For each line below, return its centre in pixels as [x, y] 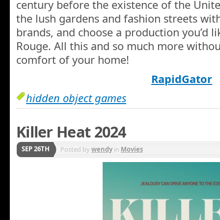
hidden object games [76, 98]
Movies [132, 150]
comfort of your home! [73, 60]
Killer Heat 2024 [71, 131]
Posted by [76, 150]
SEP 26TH [36, 149]
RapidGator [182, 79]
